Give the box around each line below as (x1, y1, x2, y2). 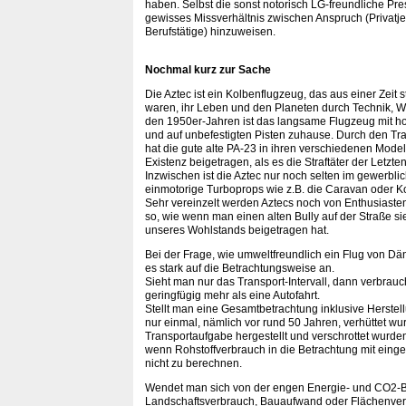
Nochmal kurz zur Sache (145, 63, 271, 76)
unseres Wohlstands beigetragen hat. (145, 224, 329, 237)
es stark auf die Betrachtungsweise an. (145, 262, 334, 275)
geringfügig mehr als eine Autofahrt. (145, 289, 320, 302)
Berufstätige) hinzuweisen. (145, 25, 275, 38)
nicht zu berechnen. (145, 357, 242, 370)
